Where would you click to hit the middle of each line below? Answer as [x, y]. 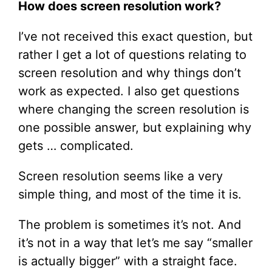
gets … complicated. [76, 146]
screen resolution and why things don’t [130, 73]
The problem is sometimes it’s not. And [130, 225]
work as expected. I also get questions [129, 91]
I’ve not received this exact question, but [135, 36]
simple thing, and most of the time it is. [130, 194]
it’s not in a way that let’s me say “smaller [135, 243]
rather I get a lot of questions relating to [132, 55]
